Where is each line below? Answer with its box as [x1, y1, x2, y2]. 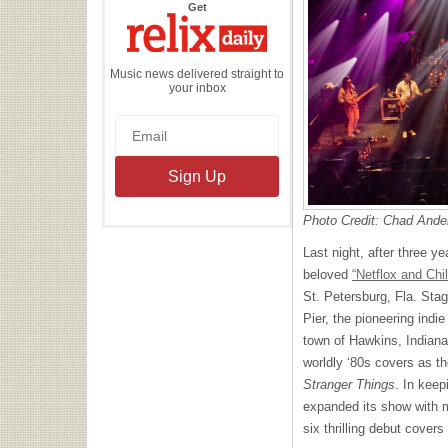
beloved [303, 266, 352, 282]
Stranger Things [303, 376, 395, 392]
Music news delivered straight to [110, 66, 284, 81]
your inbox [168, 80, 226, 95]
